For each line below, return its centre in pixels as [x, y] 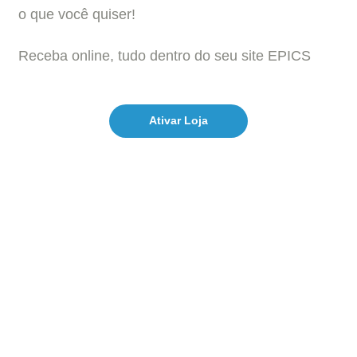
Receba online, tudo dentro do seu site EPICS [164, 56]
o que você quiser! [76, 15]
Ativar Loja [178, 121]
